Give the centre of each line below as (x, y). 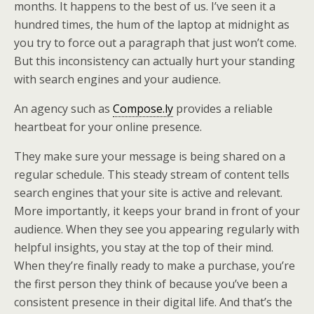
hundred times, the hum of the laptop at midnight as (152, 25)
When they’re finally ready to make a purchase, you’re (155, 266)
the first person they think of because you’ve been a (151, 284)
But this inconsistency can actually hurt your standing (155, 61)
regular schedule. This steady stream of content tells (152, 175)
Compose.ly (143, 109)
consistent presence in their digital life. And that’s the (153, 302)
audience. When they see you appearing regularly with (157, 229)
